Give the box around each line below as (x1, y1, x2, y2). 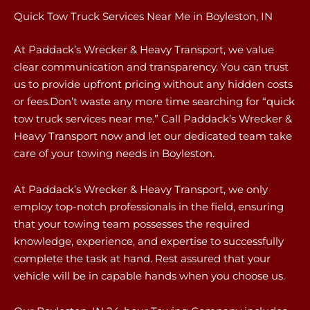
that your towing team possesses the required (14, 217, 250, 230)
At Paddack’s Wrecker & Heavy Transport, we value (14, 43, 274, 57)
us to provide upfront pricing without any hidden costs (14, 77, 293, 91)
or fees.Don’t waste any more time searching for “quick (14, 95, 295, 109)
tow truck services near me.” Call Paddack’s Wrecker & (14, 112, 292, 126)
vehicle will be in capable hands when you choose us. (14, 268, 285, 282)
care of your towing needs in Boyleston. (14, 147, 215, 161)
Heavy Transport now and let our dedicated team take (14, 129, 292, 143)
